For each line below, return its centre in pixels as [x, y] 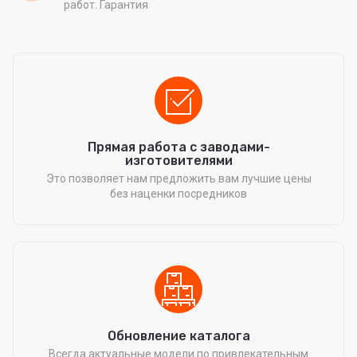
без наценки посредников [178, 194]
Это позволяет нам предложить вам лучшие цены [178, 178]
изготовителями [178, 161]
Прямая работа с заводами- [178, 147]
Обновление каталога [178, 336]
